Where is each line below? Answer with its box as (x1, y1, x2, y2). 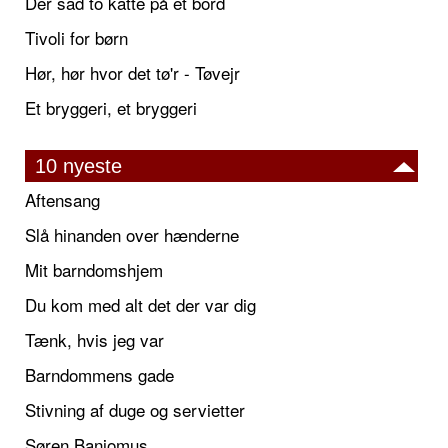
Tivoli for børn (25, 25, 128, 51)
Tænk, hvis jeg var (25, 327, 164, 353)
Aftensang (25, 187, 100, 213)
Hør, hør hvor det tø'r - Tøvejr (25, 60, 240, 86)
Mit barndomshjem (25, 257, 163, 283)
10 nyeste (35, 155, 122, 178)
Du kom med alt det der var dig (25, 292, 256, 318)
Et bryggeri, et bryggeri (25, 95, 197, 121)
